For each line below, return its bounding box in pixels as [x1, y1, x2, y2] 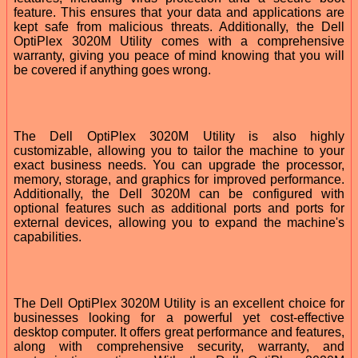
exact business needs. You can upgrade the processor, [14, 157, 344, 172]
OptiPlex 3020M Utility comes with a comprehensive [14, 34, 344, 48]
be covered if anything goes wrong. [14, 62, 211, 77]
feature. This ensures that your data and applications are [14, 5, 344, 19]
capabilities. [14, 229, 82, 244]
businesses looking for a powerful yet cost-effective [14, 310, 344, 324]
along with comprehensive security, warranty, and [14, 339, 344, 353]
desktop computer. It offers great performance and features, [14, 324, 344, 339]
